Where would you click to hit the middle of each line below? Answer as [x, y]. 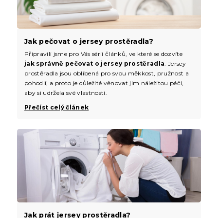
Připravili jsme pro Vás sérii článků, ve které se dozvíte [103, 54]
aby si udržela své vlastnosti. [66, 92]
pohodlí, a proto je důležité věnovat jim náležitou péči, [104, 83]
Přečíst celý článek [57, 107]
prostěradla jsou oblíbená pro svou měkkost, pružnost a [107, 73]
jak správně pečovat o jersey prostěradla [95, 63]
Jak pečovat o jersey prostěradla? [89, 41]
